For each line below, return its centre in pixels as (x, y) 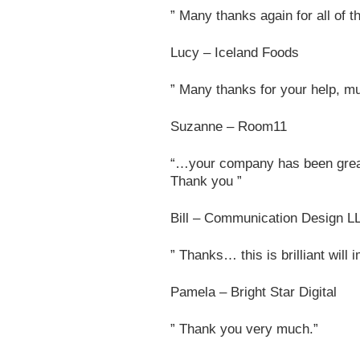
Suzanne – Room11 (229, 127)
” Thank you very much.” (244, 329)
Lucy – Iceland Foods (235, 53)
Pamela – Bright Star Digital (254, 292)
